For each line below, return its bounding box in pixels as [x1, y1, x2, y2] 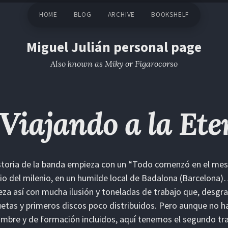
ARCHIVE [107, 10, 135, 19]
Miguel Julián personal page [26, 38, 202, 56]
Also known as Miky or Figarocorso [50, 59, 178, 69]
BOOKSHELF [151, 10, 189, 19]
